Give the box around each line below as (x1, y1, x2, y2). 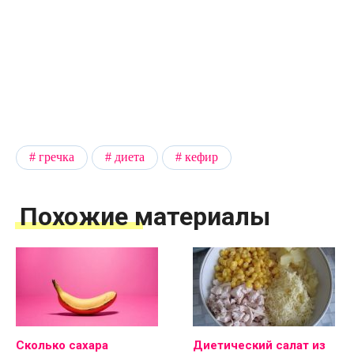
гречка (39, 150, 74, 164)
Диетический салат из (193, 337, 326, 352)
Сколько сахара (16, 337, 108, 352)
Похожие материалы (20, 201, 270, 232)
